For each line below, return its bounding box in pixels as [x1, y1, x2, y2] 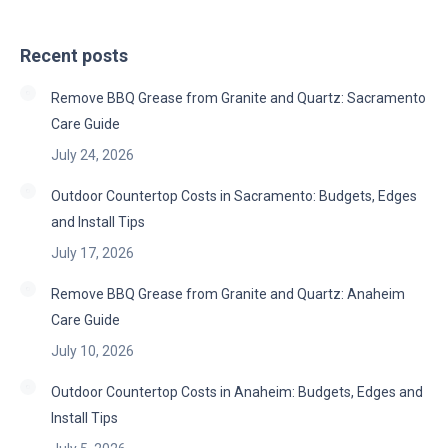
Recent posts [20, 45, 128, 66]
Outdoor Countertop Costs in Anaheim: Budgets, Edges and [51, 384, 423, 400]
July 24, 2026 [51, 147, 134, 163]
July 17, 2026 [51, 245, 134, 261]
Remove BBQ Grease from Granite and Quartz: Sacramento [51, 90, 426, 106]
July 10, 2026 [51, 343, 134, 359]
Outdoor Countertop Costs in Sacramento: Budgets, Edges [51, 188, 417, 204]
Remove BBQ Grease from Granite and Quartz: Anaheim [51, 286, 405, 302]
